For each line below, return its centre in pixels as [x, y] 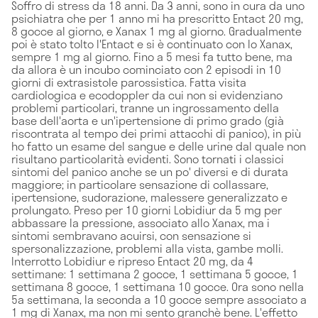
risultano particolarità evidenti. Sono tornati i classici [148, 158]
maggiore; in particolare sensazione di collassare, [140, 184]
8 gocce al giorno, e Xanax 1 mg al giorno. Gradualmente [157, 31]
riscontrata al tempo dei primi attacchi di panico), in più [156, 133]
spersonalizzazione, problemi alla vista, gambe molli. [147, 248]
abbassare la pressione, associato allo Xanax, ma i [141, 222]
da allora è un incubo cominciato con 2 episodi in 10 [146, 69]
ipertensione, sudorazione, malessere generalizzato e [149, 197]
